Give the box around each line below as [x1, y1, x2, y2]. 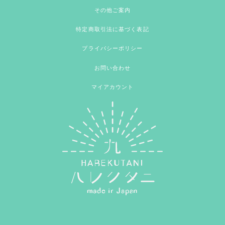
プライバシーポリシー [82, 45, 143, 52]
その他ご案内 [94, 7, 131, 13]
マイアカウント [91, 84, 134, 90]
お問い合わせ [94, 64, 131, 71]
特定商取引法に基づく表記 [76, 26, 149, 32]
